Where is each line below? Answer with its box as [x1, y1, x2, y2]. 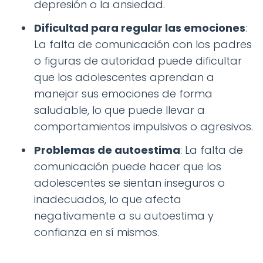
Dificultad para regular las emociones [34, 21, 245, 35]
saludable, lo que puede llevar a [34, 103, 205, 117]
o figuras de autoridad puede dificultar [34, 53, 242, 68]
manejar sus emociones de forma [34, 86, 213, 101]
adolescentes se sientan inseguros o [34, 176, 225, 190]
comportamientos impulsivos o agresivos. [34, 119, 253, 134]
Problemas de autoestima [34, 143, 180, 157]
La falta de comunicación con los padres [34, 37, 252, 52]
